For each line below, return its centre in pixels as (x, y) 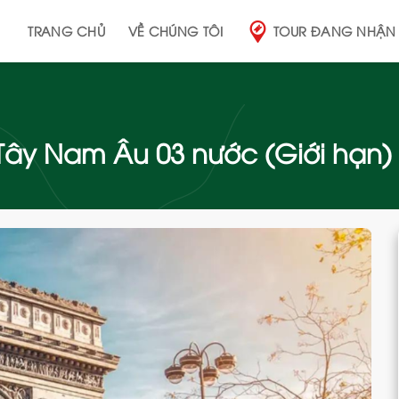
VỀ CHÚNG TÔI (176, 31)
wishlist (338, 320)
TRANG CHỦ (67, 31)
